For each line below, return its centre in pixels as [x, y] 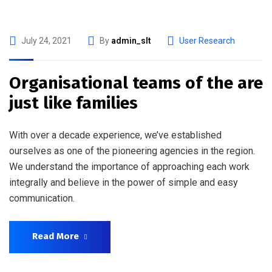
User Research [207, 41]
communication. [42, 198]
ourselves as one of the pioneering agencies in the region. [132, 151]
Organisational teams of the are [136, 83]
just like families [73, 103]
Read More [56, 236]
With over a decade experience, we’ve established [115, 135]
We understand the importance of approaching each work [129, 167]
